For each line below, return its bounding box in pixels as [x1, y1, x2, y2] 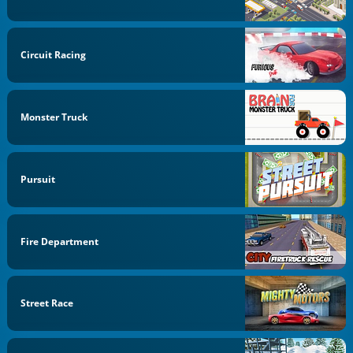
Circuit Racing [20, 48, 87, 62]
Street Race [20, 296, 74, 310]
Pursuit [20, 172, 56, 186]
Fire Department [20, 234, 99, 248]
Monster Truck [20, 110, 88, 124]
